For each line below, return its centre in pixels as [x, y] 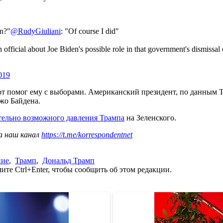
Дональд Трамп [68, 160]
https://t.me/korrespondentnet [87, 134]
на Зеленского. [150, 117]
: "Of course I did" [90, 31]
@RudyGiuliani [36, 31]
